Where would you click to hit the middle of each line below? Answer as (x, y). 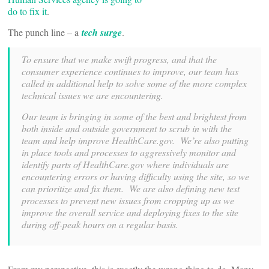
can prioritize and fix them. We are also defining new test (131, 188)
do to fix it (27, 11)
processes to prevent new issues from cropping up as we (128, 200)
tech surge (102, 32)
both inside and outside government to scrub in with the (127, 128)
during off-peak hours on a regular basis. (100, 224)
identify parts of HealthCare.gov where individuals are (125, 164)
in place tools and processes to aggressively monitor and (129, 152)
